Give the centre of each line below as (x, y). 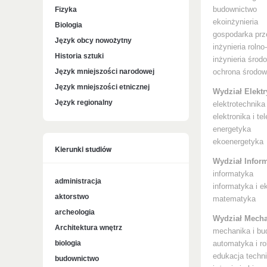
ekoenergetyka (238, 142)
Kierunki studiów (83, 149)
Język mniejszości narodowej (105, 72)
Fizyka (66, 10)
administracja (78, 181)
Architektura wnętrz (89, 228)
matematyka (234, 199)
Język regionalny (84, 103)
